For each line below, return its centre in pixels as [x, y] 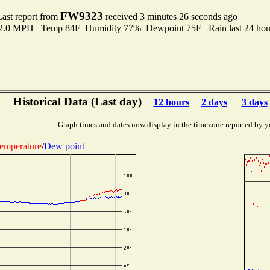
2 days [214, 102]
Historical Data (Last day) [77, 102]
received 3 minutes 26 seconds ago [170, 17]
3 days [254, 102]
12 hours [171, 102]
